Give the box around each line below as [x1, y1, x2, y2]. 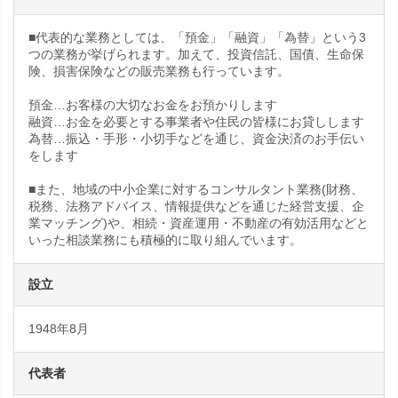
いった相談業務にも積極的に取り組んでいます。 [28, 233, 302, 247]
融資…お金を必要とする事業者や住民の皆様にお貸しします [28, 115, 364, 129]
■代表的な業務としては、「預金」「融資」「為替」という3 [28, 30, 366, 44]
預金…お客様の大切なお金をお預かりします [28, 98, 277, 112]
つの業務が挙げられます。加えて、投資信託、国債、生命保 [28, 47, 364, 61]
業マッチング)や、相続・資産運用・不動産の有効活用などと [28, 216, 369, 230]
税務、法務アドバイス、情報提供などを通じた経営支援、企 [28, 199, 364, 213]
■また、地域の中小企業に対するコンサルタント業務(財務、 [28, 182, 363, 196]
